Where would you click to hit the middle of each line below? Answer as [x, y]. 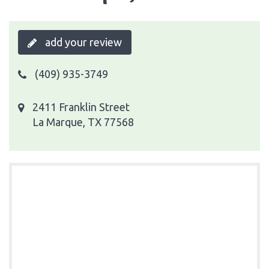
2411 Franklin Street [81, 107]
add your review [82, 42]
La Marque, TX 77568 [83, 122]
